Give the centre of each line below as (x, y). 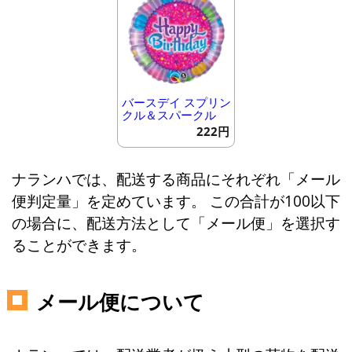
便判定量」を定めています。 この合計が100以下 (176, 201)
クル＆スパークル (169, 114)
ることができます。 (79, 245)
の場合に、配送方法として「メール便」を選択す (176, 223)
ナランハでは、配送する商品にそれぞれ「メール (176, 179)
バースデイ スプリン (176, 102)
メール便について (120, 302)
